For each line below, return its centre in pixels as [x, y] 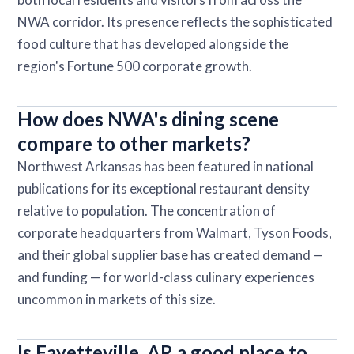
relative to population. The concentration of [147, 210]
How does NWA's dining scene [149, 119]
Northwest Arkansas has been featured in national [166, 166]
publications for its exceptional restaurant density [164, 188]
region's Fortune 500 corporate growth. [135, 66]
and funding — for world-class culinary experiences [166, 277]
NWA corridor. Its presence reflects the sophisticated [175, 21]
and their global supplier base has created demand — [171, 254]
